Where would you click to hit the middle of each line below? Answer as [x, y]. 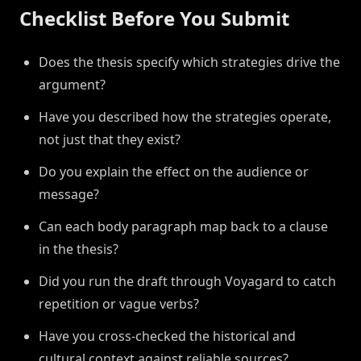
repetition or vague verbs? [119, 304]
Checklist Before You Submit [154, 19]
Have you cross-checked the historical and [167, 336]
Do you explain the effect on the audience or [174, 172]
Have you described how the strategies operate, [185, 117]
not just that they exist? [110, 140]
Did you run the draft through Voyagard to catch [187, 282]
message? [69, 195]
